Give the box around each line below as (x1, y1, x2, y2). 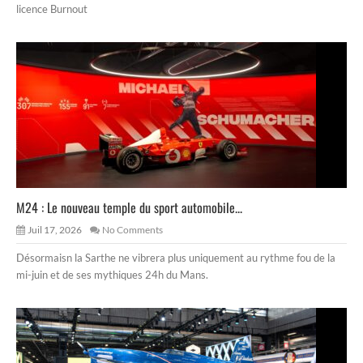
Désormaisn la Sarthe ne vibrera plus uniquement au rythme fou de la (16, 251, 335, 265)
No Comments (102, 224, 163, 237)
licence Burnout (16, 2, 88, 16)
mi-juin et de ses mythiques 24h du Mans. (16, 268, 208, 282)
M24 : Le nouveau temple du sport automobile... (16, 198, 242, 218)
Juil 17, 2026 (28, 224, 82, 237)
